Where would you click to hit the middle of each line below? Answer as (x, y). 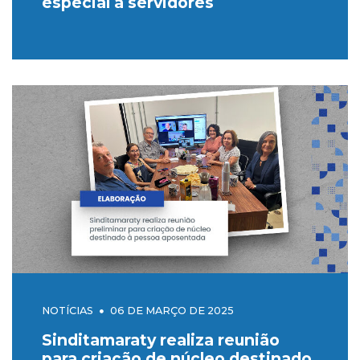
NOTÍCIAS (67, 311)
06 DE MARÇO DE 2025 (172, 311)
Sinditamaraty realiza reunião (160, 340)
